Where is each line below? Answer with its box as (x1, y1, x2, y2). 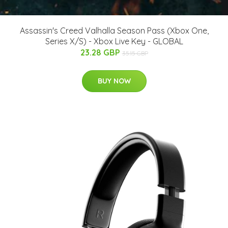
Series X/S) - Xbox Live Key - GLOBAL (45, 36, 183, 46)
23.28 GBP (80, 47, 122, 58)
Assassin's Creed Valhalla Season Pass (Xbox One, (19, 25, 209, 36)
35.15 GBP (122, 49, 148, 57)
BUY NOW (97, 76, 131, 85)
